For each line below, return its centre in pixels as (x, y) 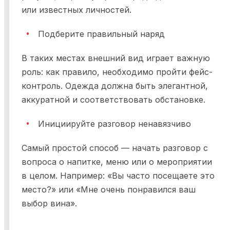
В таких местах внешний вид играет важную (116, 58)
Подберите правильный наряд (101, 34)
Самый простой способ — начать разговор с (115, 148)
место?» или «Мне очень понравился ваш (109, 189)
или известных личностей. (78, 10)
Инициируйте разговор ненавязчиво (114, 124)
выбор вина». (49, 203)
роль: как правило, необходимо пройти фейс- (117, 72)
